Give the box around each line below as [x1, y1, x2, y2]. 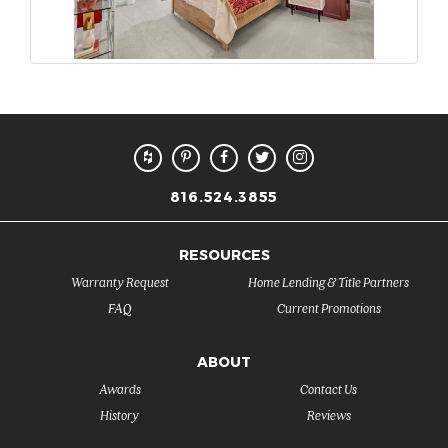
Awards [98, 380, 141, 398]
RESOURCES [178, 246, 270, 264]
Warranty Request [70, 273, 169, 291]
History [100, 406, 139, 424]
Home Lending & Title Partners [248, 273, 409, 291]
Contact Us [300, 380, 357, 398]
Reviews [306, 406, 351, 424]
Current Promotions [276, 299, 381, 317]
